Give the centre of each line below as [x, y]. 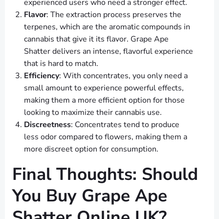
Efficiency [42, 76]
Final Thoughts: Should [105, 174]
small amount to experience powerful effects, [104, 88]
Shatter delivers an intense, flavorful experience [109, 52]
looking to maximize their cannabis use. [93, 113]
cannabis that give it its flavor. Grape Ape [96, 39]
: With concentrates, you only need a [123, 76]
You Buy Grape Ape [90, 196]
